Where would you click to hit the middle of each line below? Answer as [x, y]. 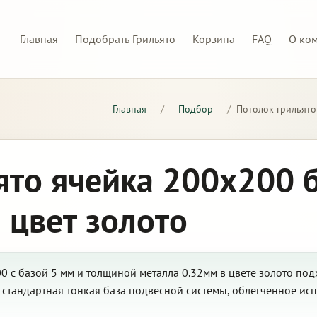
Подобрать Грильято [125, 39]
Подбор [196, 109]
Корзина [214, 39]
